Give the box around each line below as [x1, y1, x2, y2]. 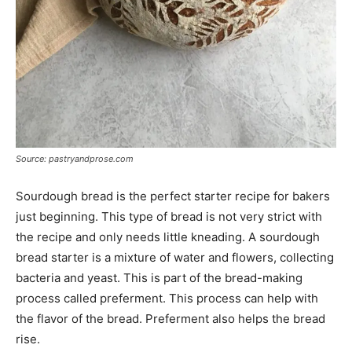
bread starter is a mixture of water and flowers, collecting [16, 249, 334, 265]
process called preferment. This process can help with [16, 290, 318, 306]
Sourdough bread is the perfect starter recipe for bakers [16, 188, 330, 203]
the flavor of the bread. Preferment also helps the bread [16, 310, 325, 326]
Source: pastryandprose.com [16, 152, 134, 164]
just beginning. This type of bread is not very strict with [16, 208, 322, 224]
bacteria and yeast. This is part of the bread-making [16, 269, 302, 285]
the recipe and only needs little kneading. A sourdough [16, 229, 320, 244]
